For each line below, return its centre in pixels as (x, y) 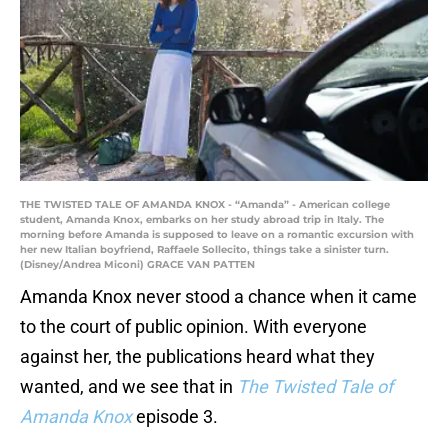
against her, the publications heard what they (197, 357)
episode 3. (177, 417)
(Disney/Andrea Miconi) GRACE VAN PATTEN (137, 265)
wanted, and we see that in (128, 387)
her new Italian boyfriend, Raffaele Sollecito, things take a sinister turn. (204, 250)
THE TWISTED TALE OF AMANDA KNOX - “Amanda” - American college (205, 205)
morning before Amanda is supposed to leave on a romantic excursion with (217, 235)
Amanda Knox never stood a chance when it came (218, 297)
